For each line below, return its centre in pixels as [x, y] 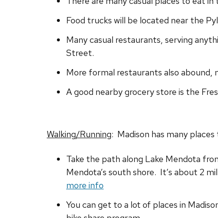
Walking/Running [79, 134]
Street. [80, 53]
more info [85, 185]
